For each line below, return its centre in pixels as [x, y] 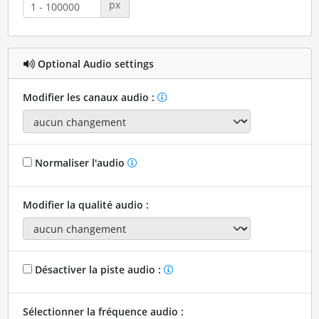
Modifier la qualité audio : [85, 204]
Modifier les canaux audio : [90, 98]
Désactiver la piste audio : [98, 270]
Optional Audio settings [94, 63]
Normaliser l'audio [79, 162]
